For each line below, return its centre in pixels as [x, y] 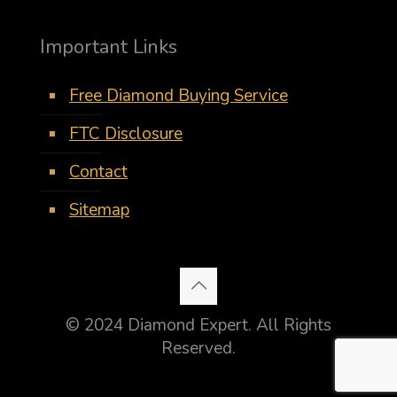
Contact [98, 172]
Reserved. [198, 348]
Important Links [109, 47]
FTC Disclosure [126, 134]
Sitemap [99, 210]
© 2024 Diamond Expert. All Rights [198, 325]
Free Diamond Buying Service [179, 96]
